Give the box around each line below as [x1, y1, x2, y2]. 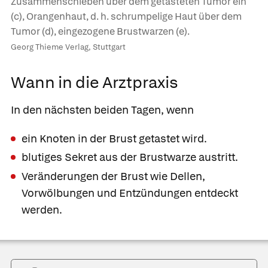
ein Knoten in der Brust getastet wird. [22, 131, 207, 145]
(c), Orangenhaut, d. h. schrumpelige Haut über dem [11, 10, 242, 23]
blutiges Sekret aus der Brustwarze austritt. [22, 150, 238, 165]
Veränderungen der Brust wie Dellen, [22, 169, 205, 183]
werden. [22, 202, 62, 217]
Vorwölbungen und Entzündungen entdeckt [22, 185, 238, 200]
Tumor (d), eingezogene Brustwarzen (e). [11, 25, 190, 38]
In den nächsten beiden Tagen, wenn [11, 103, 194, 117]
